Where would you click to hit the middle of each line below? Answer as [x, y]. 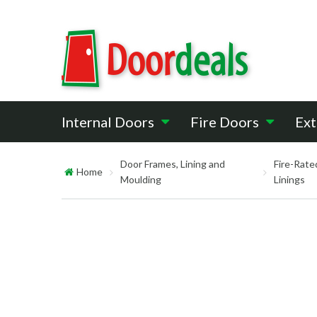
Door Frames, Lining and [173, 164]
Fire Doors [225, 122]
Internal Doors [108, 122]
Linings [290, 179]
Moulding [141, 179]
